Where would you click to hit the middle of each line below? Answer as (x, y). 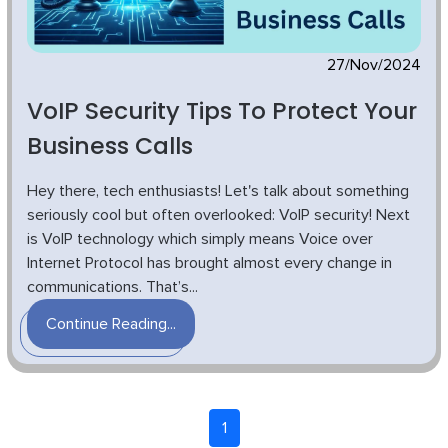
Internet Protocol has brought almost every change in (209, 263)
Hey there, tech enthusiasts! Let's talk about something (218, 191)
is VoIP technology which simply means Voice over (200, 239)
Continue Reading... (111, 324)
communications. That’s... (112, 287)
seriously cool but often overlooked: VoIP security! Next (218, 215)
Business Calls (110, 146)
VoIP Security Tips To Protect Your (222, 111)
